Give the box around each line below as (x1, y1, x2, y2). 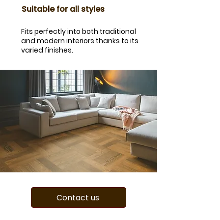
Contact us (56, 192, 99, 203)
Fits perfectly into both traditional (21, 27, 136, 37)
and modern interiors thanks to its (21, 36, 138, 46)
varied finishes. (21, 45, 73, 55)
